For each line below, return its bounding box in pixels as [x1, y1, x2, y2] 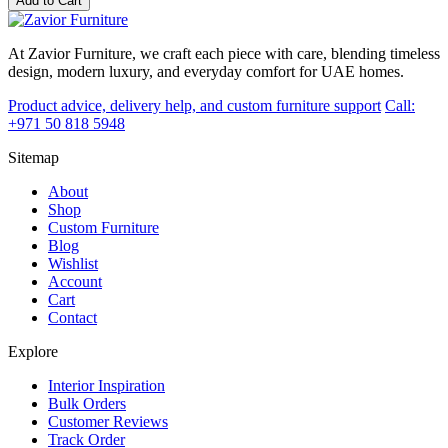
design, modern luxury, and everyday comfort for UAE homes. [8, 63, 404, 81]
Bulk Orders [48, 395, 126, 413]
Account [48, 273, 102, 291]
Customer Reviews [48, 413, 168, 431]
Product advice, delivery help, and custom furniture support [8, 97, 381, 115]
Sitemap [8, 149, 59, 167]
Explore [8, 343, 58, 361]
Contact [48, 309, 97, 327]
